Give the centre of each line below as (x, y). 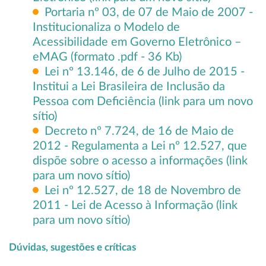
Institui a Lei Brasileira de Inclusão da (129, 87)
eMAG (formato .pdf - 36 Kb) (107, 57)
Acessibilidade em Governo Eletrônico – (137, 42)
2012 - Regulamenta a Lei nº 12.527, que (140, 146)
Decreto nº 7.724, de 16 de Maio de (139, 131)
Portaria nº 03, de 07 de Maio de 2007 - (149, 12)
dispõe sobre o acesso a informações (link (140, 161)
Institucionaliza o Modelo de (106, 27)
